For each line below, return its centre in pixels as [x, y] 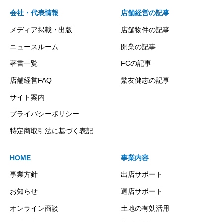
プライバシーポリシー [45, 114]
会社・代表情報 [34, 13]
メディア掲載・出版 [41, 29]
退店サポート [142, 191]
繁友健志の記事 [145, 80]
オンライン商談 [34, 208]
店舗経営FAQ [31, 80]
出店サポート [142, 174]
